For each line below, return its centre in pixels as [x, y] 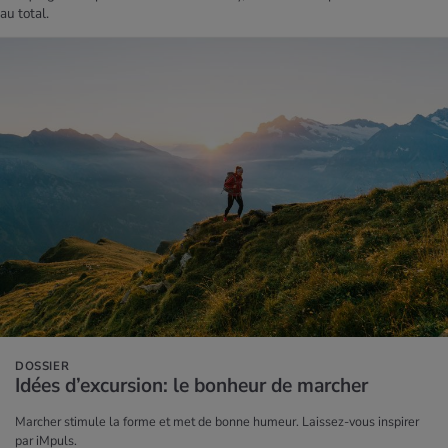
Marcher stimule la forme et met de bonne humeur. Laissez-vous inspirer [217, 421]
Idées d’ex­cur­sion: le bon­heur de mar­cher [191, 385]
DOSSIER [42, 365]
